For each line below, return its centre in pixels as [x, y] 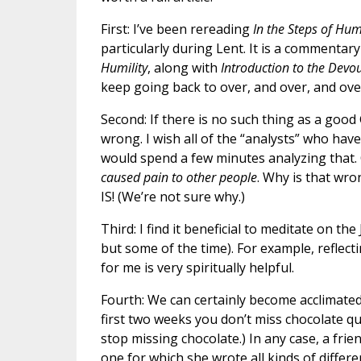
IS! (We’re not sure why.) [172, 197]
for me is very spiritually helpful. [197, 268]
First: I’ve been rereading [176, 29]
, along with [184, 68]
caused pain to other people [178, 178]
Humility [124, 68]
